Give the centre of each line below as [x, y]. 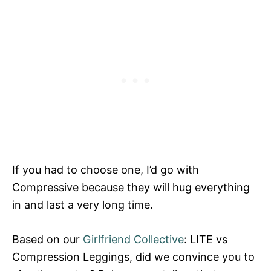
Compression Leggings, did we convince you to [133, 256]
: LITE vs [206, 239]
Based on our [47, 239]
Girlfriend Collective [133, 239]
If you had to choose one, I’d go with [106, 169]
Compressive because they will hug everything [131, 187]
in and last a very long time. [83, 204]
